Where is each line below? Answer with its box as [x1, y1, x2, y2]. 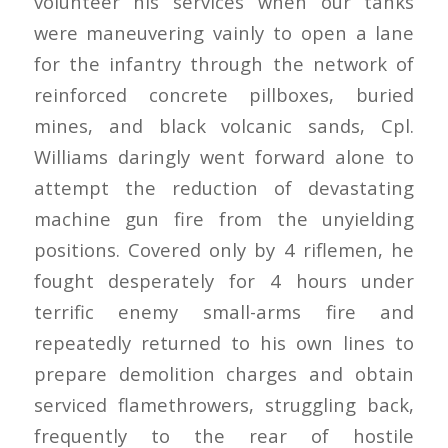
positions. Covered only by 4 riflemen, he [33, 237, 415, 263]
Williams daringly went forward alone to [33, 144, 415, 170]
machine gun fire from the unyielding [33, 206, 415, 232]
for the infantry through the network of [33, 51, 415, 77]
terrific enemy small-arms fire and [33, 299, 415, 325]
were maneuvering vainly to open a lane [33, 20, 415, 46]
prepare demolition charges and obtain [33, 361, 415, 387]
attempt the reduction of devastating [33, 175, 415, 201]
